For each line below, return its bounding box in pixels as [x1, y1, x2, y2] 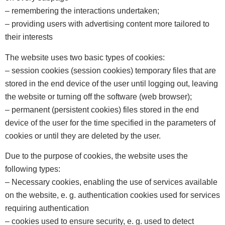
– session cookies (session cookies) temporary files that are [5, 66, 216, 75]
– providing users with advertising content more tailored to [5, 20, 209, 29]
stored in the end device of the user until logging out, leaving [5, 79, 218, 88]
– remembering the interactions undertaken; [5, 7, 159, 16]
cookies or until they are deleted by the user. [5, 131, 161, 140]
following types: [5, 164, 60, 173]
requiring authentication [5, 203, 89, 212]
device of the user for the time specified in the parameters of [5, 118, 215, 127]
